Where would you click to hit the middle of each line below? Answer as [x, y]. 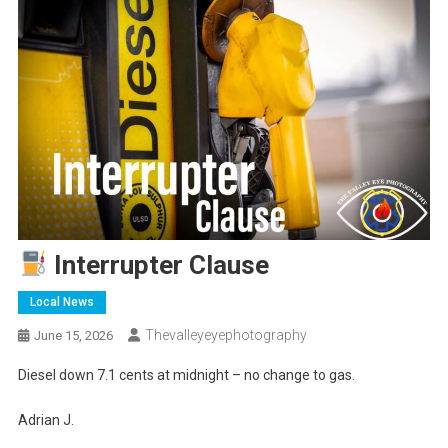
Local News [61, 301]
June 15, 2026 [73, 335]
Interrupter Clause [158, 264]
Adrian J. [45, 419]
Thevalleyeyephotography [225, 334]
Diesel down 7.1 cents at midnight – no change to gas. [186, 374]
